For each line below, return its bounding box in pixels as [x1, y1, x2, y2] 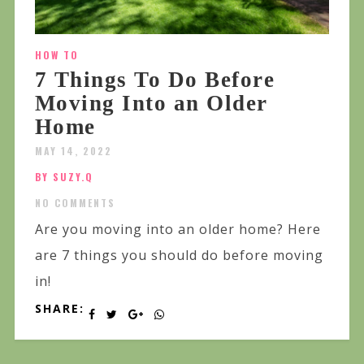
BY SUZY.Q [34, 170, 93, 184]
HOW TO [34, 48, 79, 63]
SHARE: [34, 301, 84, 317]
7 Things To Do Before [34, 67, 275, 93]
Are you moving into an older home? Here [34, 220, 321, 239]
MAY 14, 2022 [34, 144, 112, 158]
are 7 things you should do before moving [34, 246, 323, 265]
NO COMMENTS [34, 196, 115, 210]
